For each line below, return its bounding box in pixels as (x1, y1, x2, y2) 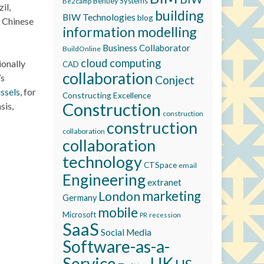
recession (149, 210, 181, 219)
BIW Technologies (62, 12, 136, 22)
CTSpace (144, 160, 177, 170)
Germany (62, 193, 97, 203)
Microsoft (62, 210, 96, 219)
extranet (147, 177, 181, 187)
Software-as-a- (62, 236, 170, 256)
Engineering (62, 170, 146, 189)
